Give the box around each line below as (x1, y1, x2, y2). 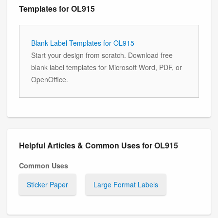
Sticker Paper (27, 179, 68, 189)
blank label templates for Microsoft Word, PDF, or (31, 62, 182, 72)
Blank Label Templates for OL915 (31, 37, 134, 48)
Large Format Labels (93, 179, 158, 189)
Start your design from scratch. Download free (31, 50, 173, 60)
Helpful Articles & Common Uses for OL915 (19, 139, 178, 151)
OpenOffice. (31, 74, 68, 84)
